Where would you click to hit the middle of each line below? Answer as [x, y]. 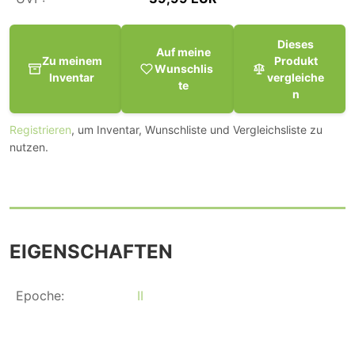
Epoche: [40, 295]
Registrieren [40, 129]
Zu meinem [72, 60]
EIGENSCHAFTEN [91, 251]
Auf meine [184, 52]
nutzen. [29, 147]
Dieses [296, 44]
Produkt [296, 60]
